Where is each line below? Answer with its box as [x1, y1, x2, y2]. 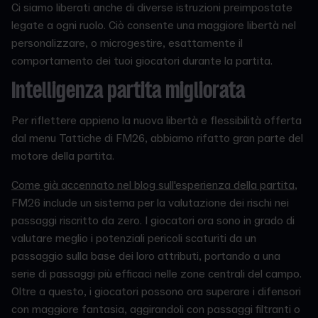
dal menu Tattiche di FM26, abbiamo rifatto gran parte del [11, 131, 303, 146]
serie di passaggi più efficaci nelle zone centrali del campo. [11, 267, 302, 281]
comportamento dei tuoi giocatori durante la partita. [11, 54, 273, 68]
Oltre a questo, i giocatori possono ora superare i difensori [11, 285, 301, 299]
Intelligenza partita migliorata [11, 80, 245, 104]
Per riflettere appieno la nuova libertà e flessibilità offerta [11, 114, 302, 128]
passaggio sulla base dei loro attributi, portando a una [11, 249, 280, 263]
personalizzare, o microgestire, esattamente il [11, 36, 243, 50]
